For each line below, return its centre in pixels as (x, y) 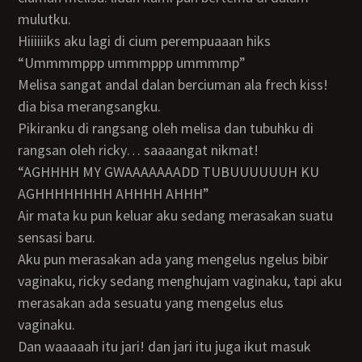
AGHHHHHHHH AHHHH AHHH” (114, 194)
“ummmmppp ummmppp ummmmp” (140, 63)
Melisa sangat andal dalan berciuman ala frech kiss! (24, 84)
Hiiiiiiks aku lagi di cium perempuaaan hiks (149, 41)
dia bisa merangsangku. (90, 106)
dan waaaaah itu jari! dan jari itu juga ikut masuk (23, 346)
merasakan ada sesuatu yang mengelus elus (151, 303)
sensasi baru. (57, 237)
